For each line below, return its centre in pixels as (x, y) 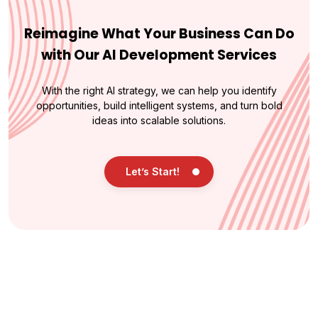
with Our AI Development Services (159, 55)
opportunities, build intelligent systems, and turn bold (159, 105)
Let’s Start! (153, 172)
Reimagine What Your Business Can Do (159, 33)
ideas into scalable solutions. (159, 120)
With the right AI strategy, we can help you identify (159, 90)
